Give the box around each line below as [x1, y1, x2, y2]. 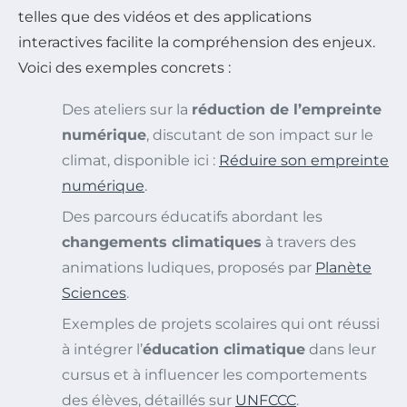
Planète [315, 258, 372, 276]
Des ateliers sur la [62, 100, 192, 118]
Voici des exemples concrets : [18, 58, 231, 76]
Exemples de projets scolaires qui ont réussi [62, 314, 380, 333]
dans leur [305, 340, 376, 358]
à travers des [262, 233, 356, 251]
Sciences [62, 283, 126, 302]
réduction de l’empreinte [192, 100, 382, 118]
